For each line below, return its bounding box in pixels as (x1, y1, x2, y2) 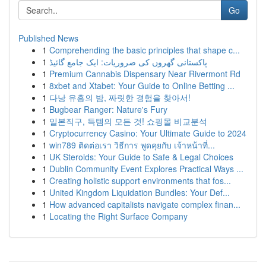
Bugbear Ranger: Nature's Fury (49, 103, 167, 115)
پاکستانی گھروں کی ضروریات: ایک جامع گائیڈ (49, 56, 207, 68)
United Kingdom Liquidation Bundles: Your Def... (49, 186, 230, 198)
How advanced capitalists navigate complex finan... (49, 198, 240, 210)
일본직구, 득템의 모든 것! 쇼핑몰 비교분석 (49, 115, 207, 127)
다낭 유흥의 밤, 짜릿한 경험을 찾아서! (49, 91, 191, 103)
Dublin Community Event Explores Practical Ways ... (49, 163, 243, 175)
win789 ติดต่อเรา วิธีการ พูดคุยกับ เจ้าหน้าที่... (49, 139, 215, 151)
